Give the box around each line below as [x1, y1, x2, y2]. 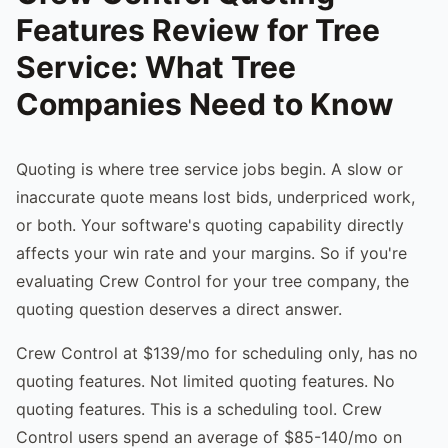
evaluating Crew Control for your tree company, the [16, 270, 409, 291]
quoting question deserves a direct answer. [16, 298, 342, 319]
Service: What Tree [16, 48, 296, 85]
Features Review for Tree [16, 11, 380, 48]
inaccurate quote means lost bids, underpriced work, [16, 186, 415, 207]
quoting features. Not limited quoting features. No [16, 370, 395, 391]
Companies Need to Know [16, 85, 394, 122]
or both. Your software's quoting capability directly [16, 214, 404, 235]
